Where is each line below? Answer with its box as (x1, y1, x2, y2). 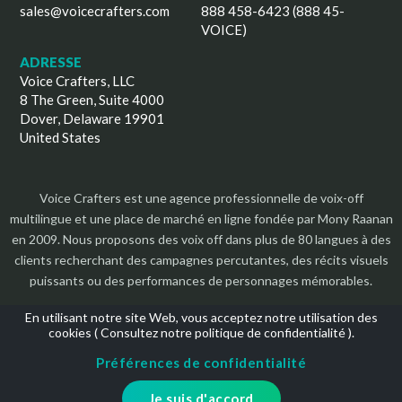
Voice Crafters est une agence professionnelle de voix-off (39, 189, 363, 205)
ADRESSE (20, 53, 83, 70)
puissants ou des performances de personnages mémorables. (30, 272, 372, 288)
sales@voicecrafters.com (20, 2, 170, 19)
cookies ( (48, 325, 100, 340)
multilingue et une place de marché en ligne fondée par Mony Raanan (9, 210, 393, 226)
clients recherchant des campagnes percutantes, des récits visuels (13, 251, 389, 267)
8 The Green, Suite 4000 (20, 91, 165, 108)
